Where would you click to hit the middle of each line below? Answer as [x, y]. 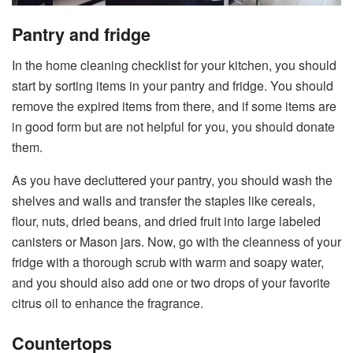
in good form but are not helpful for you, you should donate [173, 126]
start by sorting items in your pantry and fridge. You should [173, 85]
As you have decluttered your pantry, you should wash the [172, 180]
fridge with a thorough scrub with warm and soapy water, [168, 262]
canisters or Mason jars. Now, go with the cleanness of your [176, 241]
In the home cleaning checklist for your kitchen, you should [174, 65]
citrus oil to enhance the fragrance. [108, 303]
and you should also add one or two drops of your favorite [171, 282]
